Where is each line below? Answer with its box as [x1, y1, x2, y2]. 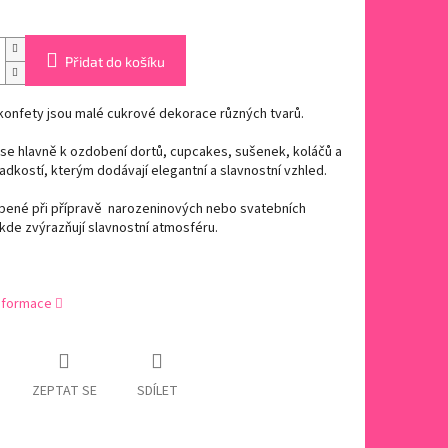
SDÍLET [136, 381, 178, 402]
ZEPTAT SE [31, 381, 97, 402]
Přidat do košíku [64, 53, 165, 71]
